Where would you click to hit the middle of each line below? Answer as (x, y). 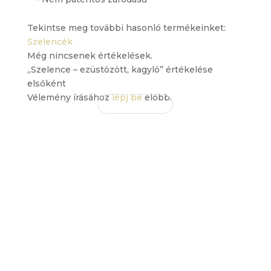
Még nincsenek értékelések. (90, 56)
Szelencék (50, 42)
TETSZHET (135, 244)
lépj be (127, 98)
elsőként (46, 84)
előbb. (157, 98)
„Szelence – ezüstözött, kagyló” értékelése (120, 70)
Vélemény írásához (69, 98)
